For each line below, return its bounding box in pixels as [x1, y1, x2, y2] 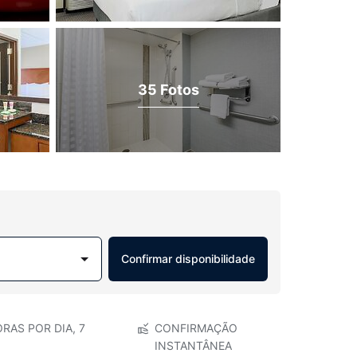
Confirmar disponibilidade [121, 252, 255, 265]
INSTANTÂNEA [154, 339, 232, 352]
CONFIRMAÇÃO [154, 321, 237, 335]
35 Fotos [137, 80, 199, 98]
